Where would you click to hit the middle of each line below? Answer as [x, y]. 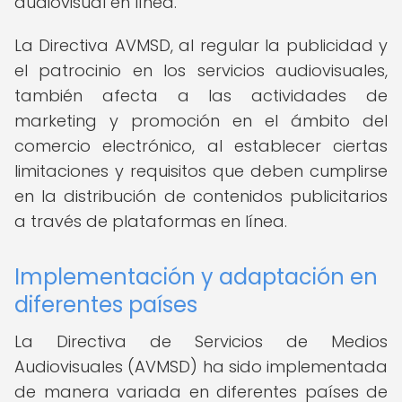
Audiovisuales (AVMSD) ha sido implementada [201, 367]
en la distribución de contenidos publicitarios [201, 196]
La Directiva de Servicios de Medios [201, 341]
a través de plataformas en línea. [151, 221]
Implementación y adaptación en [196, 277]
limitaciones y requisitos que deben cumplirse [201, 171]
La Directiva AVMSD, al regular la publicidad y [201, 45]
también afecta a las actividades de [201, 96]
